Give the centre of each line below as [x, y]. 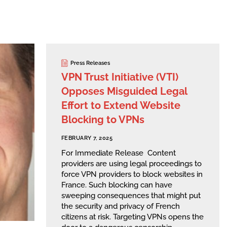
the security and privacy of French [121, 206]
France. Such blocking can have [117, 185]
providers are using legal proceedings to [131, 163]
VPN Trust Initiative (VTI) [120, 77]
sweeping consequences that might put [131, 195]
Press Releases [90, 63]
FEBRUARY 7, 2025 [87, 138]
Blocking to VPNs [103, 120]
